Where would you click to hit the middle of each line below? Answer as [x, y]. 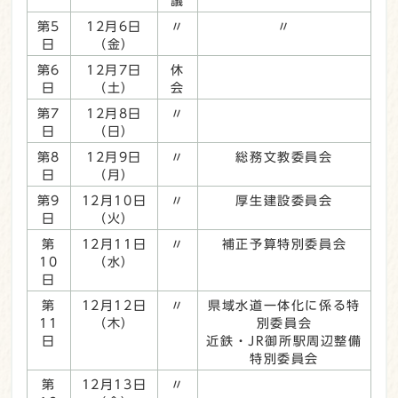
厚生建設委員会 [284, 200]
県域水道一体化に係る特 [284, 305]
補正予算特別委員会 [284, 244]
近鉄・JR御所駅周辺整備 [284, 341]
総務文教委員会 [284, 157]
